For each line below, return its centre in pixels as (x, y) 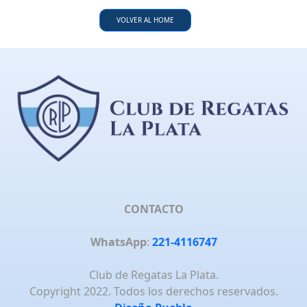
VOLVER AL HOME (145, 20)
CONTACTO (153, 209)
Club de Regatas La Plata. (153, 274)
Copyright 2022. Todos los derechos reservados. (153, 291)
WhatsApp (118, 242)
